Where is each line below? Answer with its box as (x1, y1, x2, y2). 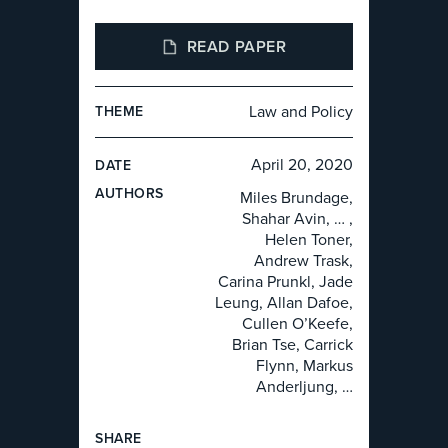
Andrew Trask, (253, 249, 353, 273)
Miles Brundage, (239, 186, 353, 210)
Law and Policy (249, 100, 353, 124)
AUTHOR (95, 183, 155, 205)
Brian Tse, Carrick (231, 333, 353, 357)
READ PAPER (186, 34, 287, 58)
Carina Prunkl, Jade (217, 270, 353, 294)
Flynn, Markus (255, 354, 353, 378)
